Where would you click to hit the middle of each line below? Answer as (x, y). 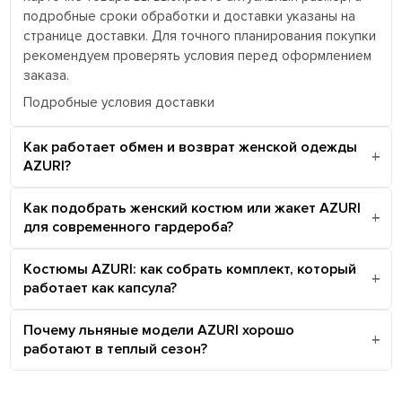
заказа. (47, 75)
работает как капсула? (100, 288)
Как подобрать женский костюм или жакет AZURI (192, 208)
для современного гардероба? (129, 227)
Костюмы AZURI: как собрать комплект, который (190, 269)
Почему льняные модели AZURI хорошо (159, 330)
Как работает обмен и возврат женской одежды (191, 147)
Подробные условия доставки (119, 102)
